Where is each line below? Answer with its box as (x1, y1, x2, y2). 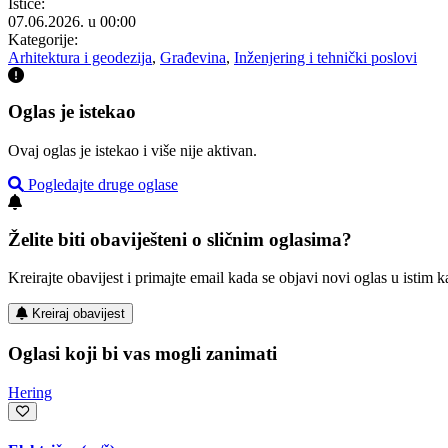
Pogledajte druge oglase (24, 175, 178, 193)
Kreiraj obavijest (32, 306, 125, 322)
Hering (8, 383, 52, 401)
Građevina (160, 48, 226, 66)
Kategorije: (8, 30, 78, 48)
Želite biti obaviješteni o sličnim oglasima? (8, 228, 352, 250)
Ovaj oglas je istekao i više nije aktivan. (8, 141, 257, 159)
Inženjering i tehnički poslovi (234, 48, 417, 66)
